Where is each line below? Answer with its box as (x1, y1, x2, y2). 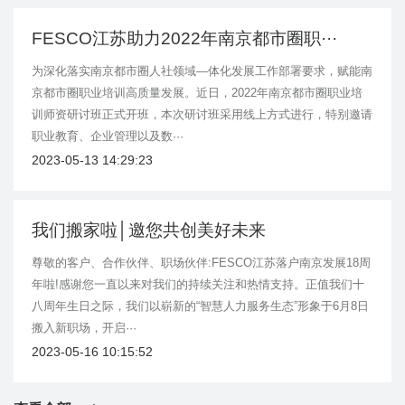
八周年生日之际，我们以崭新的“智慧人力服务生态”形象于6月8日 (32, 299, 369, 314)
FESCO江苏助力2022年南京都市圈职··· (32, 29, 337, 49)
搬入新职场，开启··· (32, 321, 137, 335)
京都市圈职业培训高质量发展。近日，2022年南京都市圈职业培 (32, 86, 363, 100)
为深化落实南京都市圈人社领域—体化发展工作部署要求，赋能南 (32, 64, 372, 79)
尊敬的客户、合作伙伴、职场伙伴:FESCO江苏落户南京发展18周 (32, 256, 371, 270)
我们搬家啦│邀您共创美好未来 (32, 221, 266, 240)
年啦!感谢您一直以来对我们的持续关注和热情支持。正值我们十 (32, 278, 364, 292)
